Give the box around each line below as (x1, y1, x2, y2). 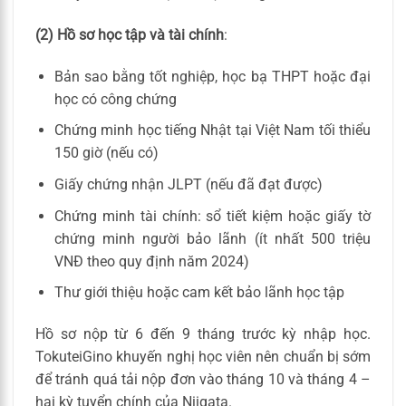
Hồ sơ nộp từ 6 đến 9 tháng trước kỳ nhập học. (35, 324, 371, 343)
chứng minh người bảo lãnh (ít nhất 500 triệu (53, 229, 371, 247)
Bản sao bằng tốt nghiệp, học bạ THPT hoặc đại (53, 67, 371, 85)
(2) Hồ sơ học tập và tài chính (35, 26, 224, 44)
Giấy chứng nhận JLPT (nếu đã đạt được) (53, 176, 323, 193)
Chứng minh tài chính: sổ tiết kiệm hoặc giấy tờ (53, 207, 371, 225)
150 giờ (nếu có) (53, 144, 159, 162)
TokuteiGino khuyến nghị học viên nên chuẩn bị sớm (35, 347, 371, 365)
